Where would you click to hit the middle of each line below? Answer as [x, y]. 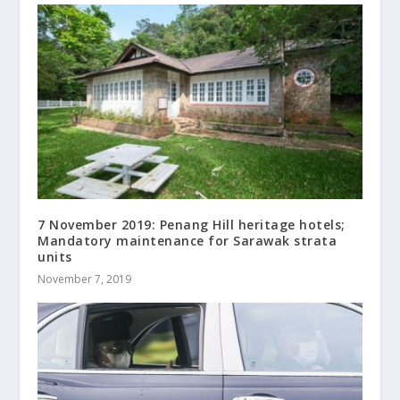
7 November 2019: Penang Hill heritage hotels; [192, 224]
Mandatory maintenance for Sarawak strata [187, 240]
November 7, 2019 [85, 279]
